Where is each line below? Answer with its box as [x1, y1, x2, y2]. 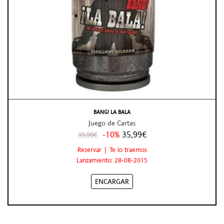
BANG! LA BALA [93, 108, 130, 116]
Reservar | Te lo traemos [77, 144, 147, 154]
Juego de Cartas [88, 118, 135, 128]
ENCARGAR [95, 176, 129, 186]
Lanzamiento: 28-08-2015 [76, 155, 147, 164]
